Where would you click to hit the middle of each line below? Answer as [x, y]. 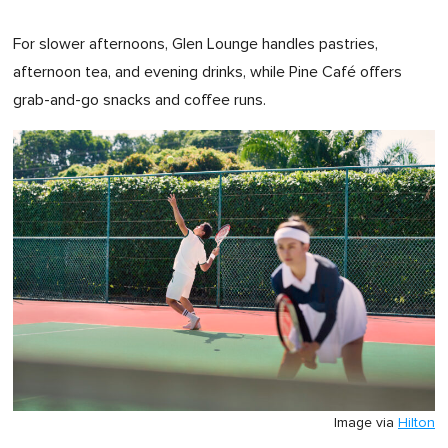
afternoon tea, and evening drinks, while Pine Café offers [207, 71]
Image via [366, 422]
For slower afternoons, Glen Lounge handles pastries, [195, 43]
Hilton [416, 422]
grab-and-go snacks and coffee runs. [139, 99]
